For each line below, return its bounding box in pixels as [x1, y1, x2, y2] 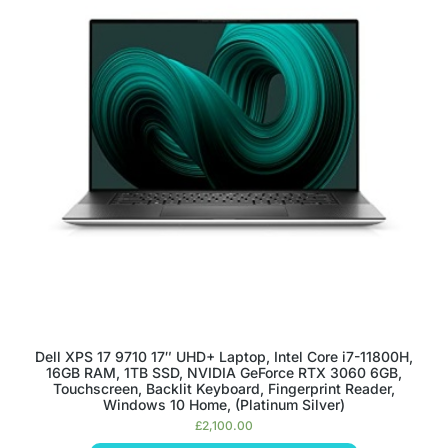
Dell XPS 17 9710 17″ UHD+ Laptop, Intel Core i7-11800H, [35, 348, 413, 365]
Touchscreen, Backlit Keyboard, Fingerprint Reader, [53, 380, 395, 397]
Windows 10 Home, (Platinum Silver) [103, 396, 345, 413]
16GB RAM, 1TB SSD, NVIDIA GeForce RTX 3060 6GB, [46, 364, 402, 381]
